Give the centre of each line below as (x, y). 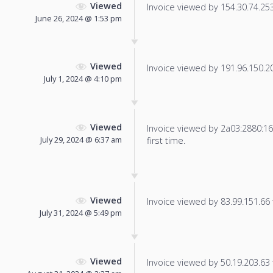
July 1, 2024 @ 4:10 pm (83, 79)
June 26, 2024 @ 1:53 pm (79, 18)
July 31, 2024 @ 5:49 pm (81, 212)
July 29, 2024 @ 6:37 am (81, 140)
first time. (166, 141)
